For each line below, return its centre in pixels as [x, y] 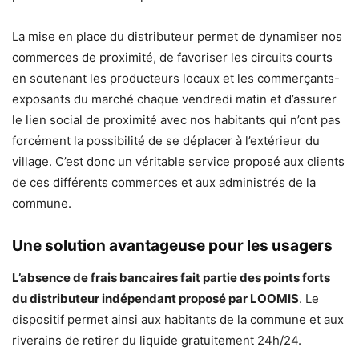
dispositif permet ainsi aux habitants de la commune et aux [178, 320]
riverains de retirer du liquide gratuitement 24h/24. [157, 341]
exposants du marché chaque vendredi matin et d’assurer [174, 99]
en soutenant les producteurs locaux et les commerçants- [176, 79]
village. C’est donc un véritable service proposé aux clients [178, 162]
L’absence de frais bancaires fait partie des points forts [171, 278]
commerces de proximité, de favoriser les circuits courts [172, 58]
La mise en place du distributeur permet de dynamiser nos [177, 37]
